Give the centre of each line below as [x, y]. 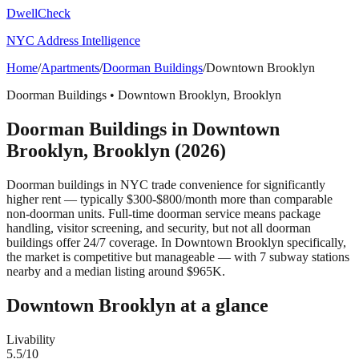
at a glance [222, 305]
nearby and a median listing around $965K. [116, 271]
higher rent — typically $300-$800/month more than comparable [169, 199]
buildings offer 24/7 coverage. [82, 242]
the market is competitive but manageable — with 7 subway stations [178, 256]
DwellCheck [38, 13]
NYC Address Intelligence [73, 40]
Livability [31, 339]
